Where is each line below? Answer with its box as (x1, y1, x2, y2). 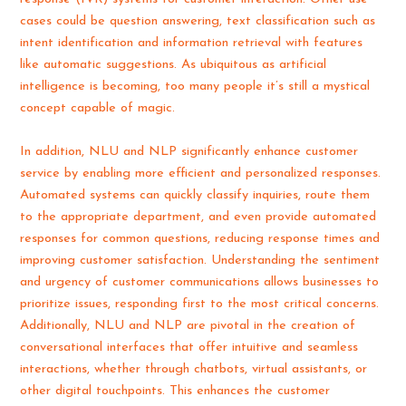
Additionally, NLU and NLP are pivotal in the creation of (20, 318, 356, 333)
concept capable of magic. (20, 101, 176, 116)
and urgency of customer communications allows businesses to (20, 275, 380, 289)
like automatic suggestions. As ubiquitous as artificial (20, 58, 327, 72)
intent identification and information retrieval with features (20, 36, 363, 51)
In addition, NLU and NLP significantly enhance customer (20, 144, 359, 159)
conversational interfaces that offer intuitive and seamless (20, 340, 359, 354)
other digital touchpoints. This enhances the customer (20, 383, 331, 398)
